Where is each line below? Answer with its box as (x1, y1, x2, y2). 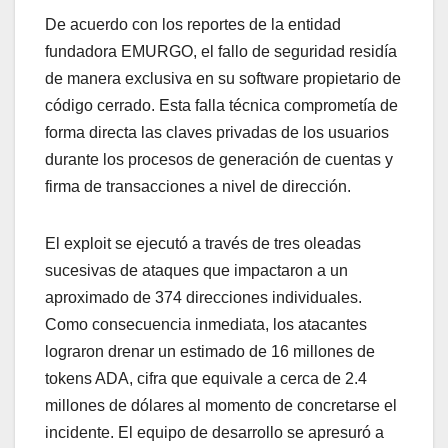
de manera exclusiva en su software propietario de (45, 69, 401, 87)
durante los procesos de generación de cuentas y (45, 150, 393, 168)
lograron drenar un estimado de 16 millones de (45, 342, 375, 360)
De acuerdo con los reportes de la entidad (45, 15, 341, 33)
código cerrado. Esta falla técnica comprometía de (45, 96, 398, 114)
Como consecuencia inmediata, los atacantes (45, 315, 367, 333)
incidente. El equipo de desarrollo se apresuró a (45, 423, 384, 441)
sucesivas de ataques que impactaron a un (45, 261, 348, 279)
